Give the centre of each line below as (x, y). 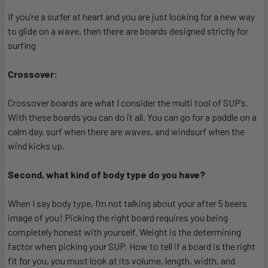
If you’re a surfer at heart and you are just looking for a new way (131, 17)
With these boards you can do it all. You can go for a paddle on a (132, 117)
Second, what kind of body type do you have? (106, 175)
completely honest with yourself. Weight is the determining (124, 232)
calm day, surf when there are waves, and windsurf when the (126, 132)
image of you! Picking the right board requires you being (118, 218)
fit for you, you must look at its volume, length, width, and (121, 261)
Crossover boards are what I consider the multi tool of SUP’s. (128, 103)
